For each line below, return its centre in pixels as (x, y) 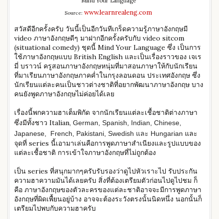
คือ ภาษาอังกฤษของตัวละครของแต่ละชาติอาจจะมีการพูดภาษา (108, 190)
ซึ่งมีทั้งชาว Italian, (44, 123)
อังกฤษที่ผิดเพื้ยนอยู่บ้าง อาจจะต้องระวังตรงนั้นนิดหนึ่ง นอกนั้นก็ (108, 199)
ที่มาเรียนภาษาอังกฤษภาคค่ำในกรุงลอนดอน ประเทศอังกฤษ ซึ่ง (107, 75)
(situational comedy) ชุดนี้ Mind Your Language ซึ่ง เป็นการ (108, 47)
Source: (74, 13)
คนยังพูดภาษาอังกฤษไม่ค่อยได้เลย (64, 94)
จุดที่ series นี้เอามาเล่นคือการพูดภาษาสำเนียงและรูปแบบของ (108, 143)
